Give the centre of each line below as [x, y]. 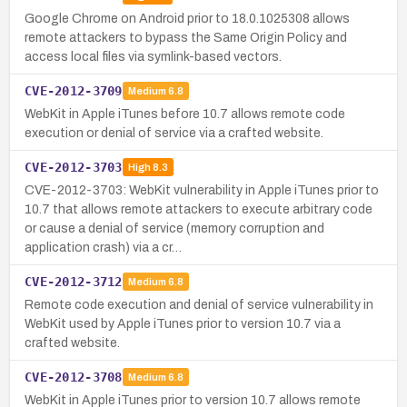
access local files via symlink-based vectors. [153, 56]
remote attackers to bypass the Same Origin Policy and [186, 37]
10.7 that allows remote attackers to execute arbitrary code [199, 209]
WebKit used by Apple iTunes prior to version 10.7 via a [183, 323]
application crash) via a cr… [103, 247]
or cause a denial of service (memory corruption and [174, 228]
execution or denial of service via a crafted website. [174, 133]
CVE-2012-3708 [74, 377]
